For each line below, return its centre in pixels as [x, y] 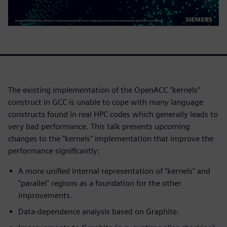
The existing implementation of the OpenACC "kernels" [104, 90]
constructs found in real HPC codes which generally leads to [113, 114]
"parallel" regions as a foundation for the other [100, 183]
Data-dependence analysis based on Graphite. [99, 211]
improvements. [45, 195]
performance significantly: [54, 150]
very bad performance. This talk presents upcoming [99, 126]
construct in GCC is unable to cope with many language [106, 102]
